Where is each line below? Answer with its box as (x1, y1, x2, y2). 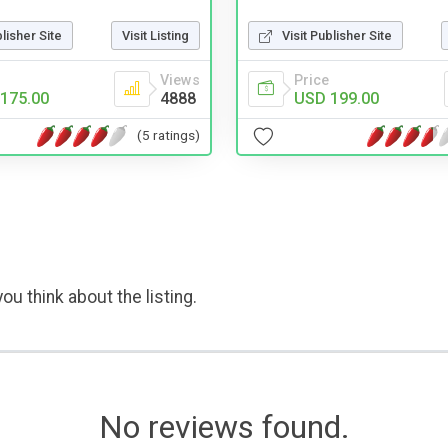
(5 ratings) (137, 127, 200, 144)
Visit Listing (122, 27, 189, 43)
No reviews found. (98, 407, 350, 446)
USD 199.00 (294, 88, 379, 108)
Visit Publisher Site (282, 27, 392, 43)
